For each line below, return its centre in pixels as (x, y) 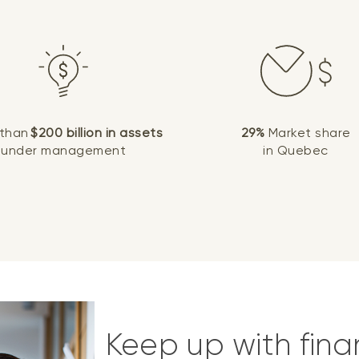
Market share (308, 133)
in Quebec (296, 151)
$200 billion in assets (97, 133)
